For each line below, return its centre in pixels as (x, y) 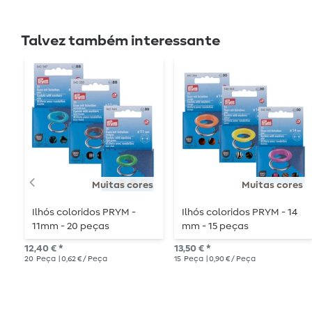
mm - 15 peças (216, 227)
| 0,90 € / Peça (230, 259)
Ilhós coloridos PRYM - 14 (240, 213)
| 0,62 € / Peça (82, 259)
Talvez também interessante (120, 41)
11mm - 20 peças (71, 227)
